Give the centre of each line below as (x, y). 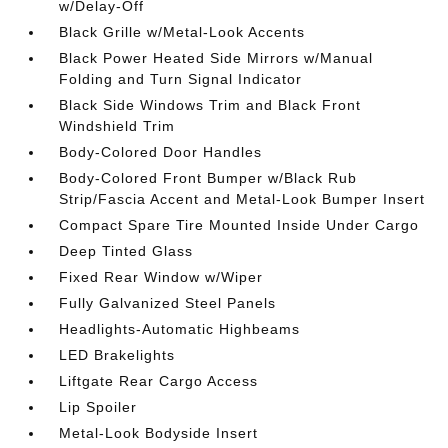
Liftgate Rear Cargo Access (159, 380)
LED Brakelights (117, 354)
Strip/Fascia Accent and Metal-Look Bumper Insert (242, 198)
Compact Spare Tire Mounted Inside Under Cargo (239, 224)
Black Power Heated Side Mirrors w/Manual (216, 57)
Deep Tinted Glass (126, 250)
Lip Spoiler (98, 406)
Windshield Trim (117, 125)
